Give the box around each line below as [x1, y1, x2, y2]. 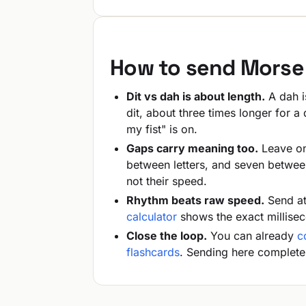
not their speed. [126, 173, 207, 188]
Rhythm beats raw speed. [126, 193, 264, 207]
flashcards [126, 245, 180, 259]
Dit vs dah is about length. [126, 89, 265, 103]
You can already [207, 228, 297, 242]
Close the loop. [126, 228, 207, 242]
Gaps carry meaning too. [126, 141, 258, 155]
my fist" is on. [126, 122, 197, 136]
